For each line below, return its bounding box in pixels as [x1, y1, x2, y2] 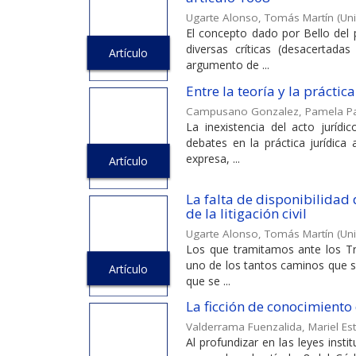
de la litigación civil [186, 203, 307, 222]
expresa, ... [186, 150, 240, 166]
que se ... [186, 273, 230, 288]
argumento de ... [186, 57, 269, 73]
